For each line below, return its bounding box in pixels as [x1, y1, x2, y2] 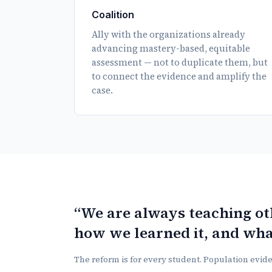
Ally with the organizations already [92, 28, 245, 41]
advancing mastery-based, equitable [92, 42, 250, 55]
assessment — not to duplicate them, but [92, 56, 268, 69]
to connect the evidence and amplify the [92, 70, 267, 83]
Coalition [92, 8, 134, 21]
